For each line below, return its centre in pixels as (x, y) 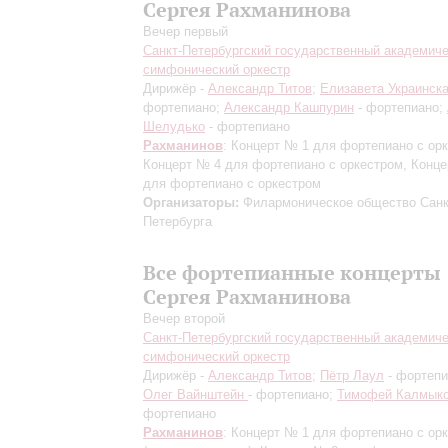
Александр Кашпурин (289, 107)
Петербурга (177, 221)
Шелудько (174, 126)
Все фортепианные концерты (292, 272)
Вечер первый (185, 31)
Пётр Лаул (352, 375)
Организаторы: (191, 202)
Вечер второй (184, 318)
